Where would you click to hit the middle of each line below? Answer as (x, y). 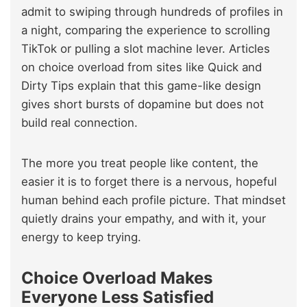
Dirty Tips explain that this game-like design (141, 86)
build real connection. (81, 123)
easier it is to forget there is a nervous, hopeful (149, 182)
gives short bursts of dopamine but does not (143, 105)
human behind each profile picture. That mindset (153, 200)
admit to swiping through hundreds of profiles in (152, 12)
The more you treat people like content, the (140, 163)
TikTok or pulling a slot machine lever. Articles (146, 49)
